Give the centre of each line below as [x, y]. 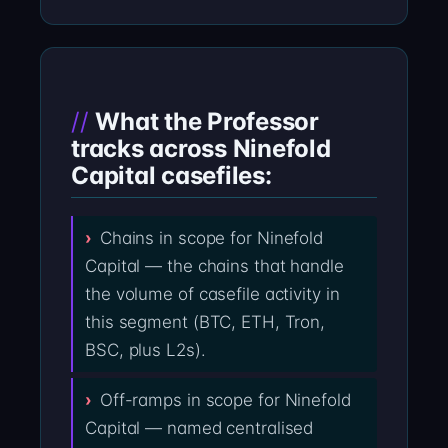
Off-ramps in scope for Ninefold [225, 400]
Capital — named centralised [199, 428]
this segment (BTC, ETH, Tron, [205, 322]
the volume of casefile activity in [212, 294]
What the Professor [207, 121]
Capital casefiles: [171, 175]
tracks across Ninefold [201, 148]
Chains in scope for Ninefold [211, 238]
